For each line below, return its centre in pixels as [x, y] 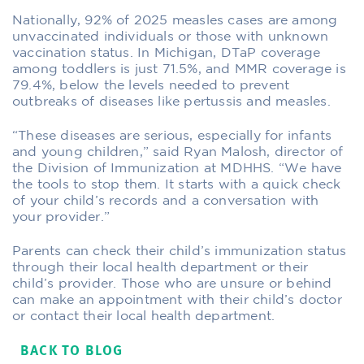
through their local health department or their [160, 267]
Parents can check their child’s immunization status [180, 251]
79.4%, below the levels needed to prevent [151, 85]
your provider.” [61, 217]
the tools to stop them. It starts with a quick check [177, 184]
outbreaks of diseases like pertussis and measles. [171, 102]
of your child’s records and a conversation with [166, 201]
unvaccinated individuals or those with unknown [171, 37]
